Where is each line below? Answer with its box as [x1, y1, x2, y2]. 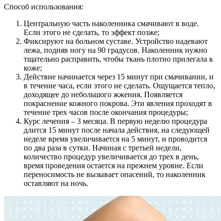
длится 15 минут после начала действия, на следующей [24, 126, 210, 135]
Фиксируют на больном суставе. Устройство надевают [24, 37, 208, 46]
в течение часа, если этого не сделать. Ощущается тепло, [24, 81, 215, 90]
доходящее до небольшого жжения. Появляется [24, 90, 183, 99]
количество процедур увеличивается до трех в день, [24, 152, 199, 161]
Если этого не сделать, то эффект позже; [24, 28, 159, 37]
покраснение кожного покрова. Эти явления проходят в [24, 99, 212, 108]
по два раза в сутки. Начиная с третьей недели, [24, 144, 182, 152]
